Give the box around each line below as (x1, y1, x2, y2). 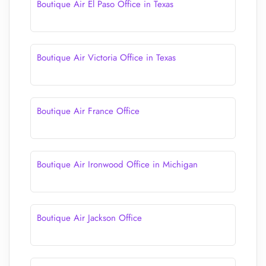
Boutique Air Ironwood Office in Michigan (37, 158, 198, 171)
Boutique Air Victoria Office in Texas (37, 51, 176, 64)
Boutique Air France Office (37, 104, 140, 118)
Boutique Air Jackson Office (37, 211, 142, 224)
